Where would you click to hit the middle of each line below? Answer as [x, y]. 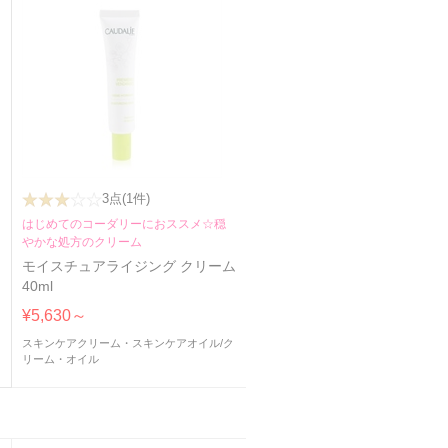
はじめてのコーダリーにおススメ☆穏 [123, 224]
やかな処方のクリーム [81, 242]
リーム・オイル [60, 359]
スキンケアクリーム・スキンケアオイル [120, 343]
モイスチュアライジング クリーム [128, 267]
